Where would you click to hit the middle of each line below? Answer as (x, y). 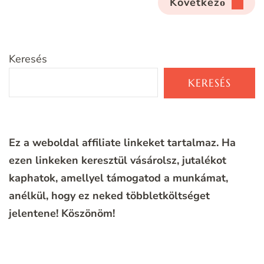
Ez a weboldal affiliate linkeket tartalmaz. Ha (122, 143)
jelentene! (34, 214)
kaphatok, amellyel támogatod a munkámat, (118, 178)
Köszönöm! (88, 214)
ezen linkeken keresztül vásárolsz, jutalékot (118, 161)
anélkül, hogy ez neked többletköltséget (109, 196)
